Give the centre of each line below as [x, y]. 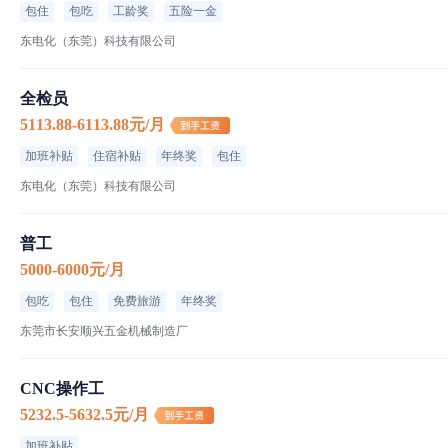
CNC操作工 [62, 388]
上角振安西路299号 [106, 94]
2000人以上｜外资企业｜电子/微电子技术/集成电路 [226, 45]
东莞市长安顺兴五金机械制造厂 [104, 330]
